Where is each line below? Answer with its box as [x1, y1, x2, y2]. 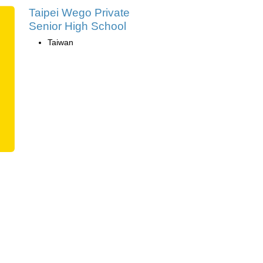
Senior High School [29, 19, 126, 32]
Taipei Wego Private [29, 6, 130, 19]
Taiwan [48, 37, 73, 47]
